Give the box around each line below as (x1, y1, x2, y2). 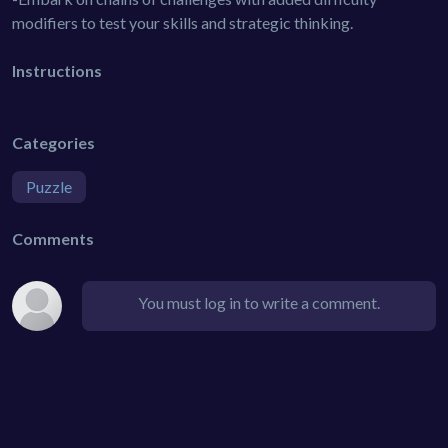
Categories (12, 132, 95, 152)
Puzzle (26, 176, 72, 196)
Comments (12, 228, 94, 248)
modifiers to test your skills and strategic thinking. (12, 12, 353, 32)
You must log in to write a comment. (138, 292, 380, 312)
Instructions (12, 60, 102, 80)
